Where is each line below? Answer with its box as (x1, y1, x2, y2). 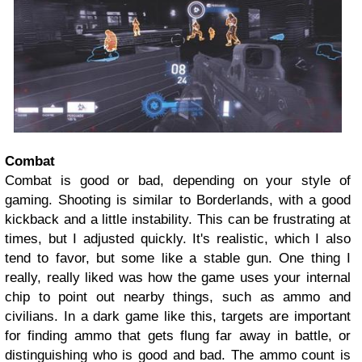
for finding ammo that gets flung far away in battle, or (5, 327, 351, 343)
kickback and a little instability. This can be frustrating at (5, 211, 351, 227)
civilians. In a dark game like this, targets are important (5, 308, 351, 324)
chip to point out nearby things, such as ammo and (5, 288, 351, 305)
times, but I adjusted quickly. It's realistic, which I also (5, 230, 351, 246)
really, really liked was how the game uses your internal (5, 269, 351, 285)
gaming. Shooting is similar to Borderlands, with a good (5, 192, 351, 208)
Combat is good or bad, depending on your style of (5, 172, 351, 188)
